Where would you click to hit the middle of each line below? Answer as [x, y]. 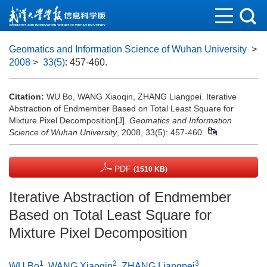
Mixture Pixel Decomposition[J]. [69, 120]
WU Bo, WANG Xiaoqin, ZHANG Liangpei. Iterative [142, 97]
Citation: [27, 97]
